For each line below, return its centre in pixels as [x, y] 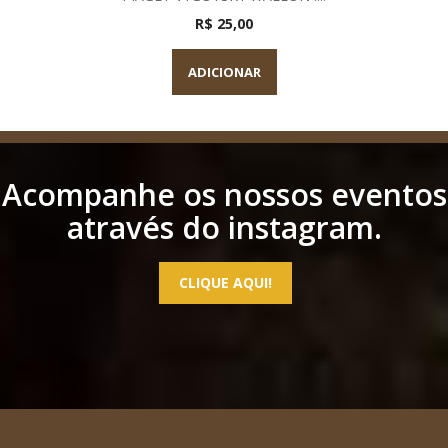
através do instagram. [224, 227]
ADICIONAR [224, 71]
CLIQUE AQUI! [225, 282]
